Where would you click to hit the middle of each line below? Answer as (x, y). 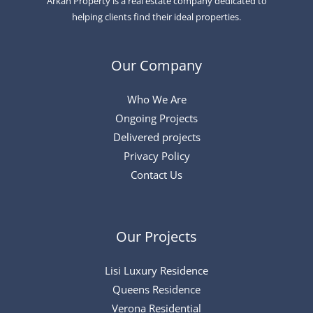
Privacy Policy (156, 156)
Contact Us (156, 175)
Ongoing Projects (156, 118)
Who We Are (156, 100)
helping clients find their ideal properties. (156, 17)
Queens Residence (156, 290)
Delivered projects (156, 137)
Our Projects (156, 237)
